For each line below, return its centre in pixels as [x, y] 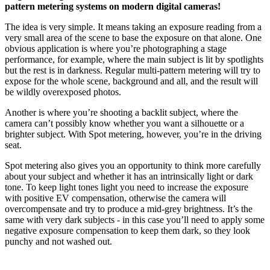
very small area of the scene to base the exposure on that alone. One [133, 38]
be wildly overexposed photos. [63, 92]
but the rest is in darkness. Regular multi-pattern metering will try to [133, 71]
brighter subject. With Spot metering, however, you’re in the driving [133, 134]
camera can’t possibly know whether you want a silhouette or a [124, 124]
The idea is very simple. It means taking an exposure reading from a [133, 27]
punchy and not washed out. [58, 242]
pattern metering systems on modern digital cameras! [113, 7]
